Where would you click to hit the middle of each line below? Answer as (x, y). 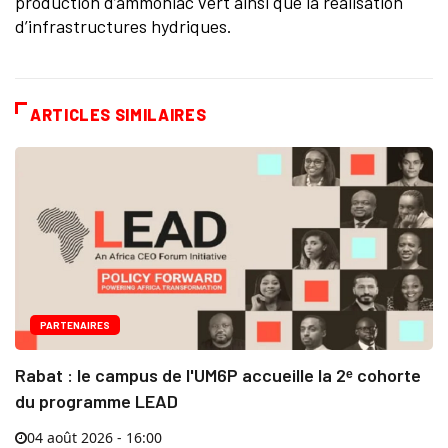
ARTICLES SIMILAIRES (118, 115)
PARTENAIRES (75, 325)
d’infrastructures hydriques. (123, 26)
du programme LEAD (96, 401)
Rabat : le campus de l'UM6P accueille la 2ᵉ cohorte (218, 375)
